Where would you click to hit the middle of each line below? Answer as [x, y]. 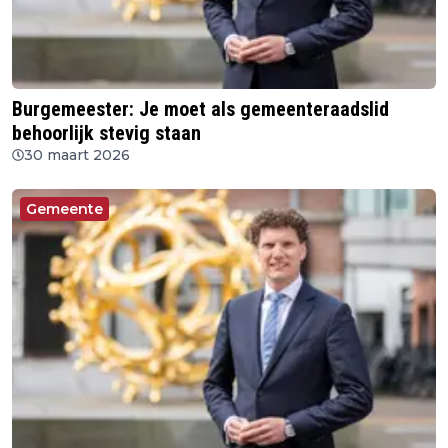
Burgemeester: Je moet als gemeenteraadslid [200, 109]
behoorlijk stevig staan [106, 133]
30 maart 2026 [77, 155]
